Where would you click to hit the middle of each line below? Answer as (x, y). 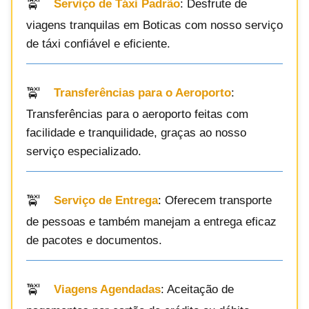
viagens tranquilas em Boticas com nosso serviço (154, 25)
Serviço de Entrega (106, 201)
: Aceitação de (197, 290)
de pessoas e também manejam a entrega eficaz (151, 221)
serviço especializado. (84, 151)
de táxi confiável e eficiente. (98, 43)
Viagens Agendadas (107, 290)
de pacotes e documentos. (94, 240)
